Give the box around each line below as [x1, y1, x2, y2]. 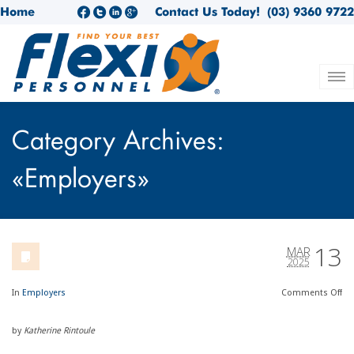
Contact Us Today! [155, 5, 260, 19]
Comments [281, 288, 331, 298]
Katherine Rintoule [23, 326, 95, 336]
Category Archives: [11, 130, 224, 155]
